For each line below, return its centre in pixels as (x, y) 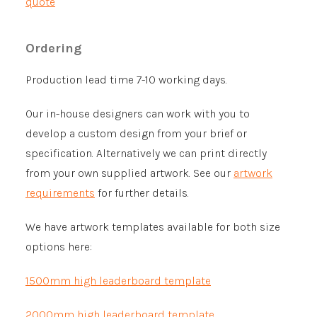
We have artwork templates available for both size (153, 227)
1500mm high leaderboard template (118, 281)
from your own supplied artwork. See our (129, 173)
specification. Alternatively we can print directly (146, 153)
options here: (59, 247)
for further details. (142, 193)
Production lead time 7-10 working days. (126, 80)
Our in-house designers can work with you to (138, 114)
